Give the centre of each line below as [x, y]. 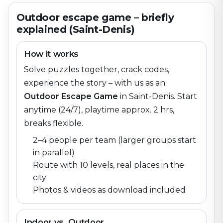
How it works [51, 54]
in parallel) [54, 153]
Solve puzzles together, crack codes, [97, 69]
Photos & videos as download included [109, 190]
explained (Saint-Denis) [76, 29]
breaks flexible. [54, 123]
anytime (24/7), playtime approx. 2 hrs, [99, 110]
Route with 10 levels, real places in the [109, 165]
